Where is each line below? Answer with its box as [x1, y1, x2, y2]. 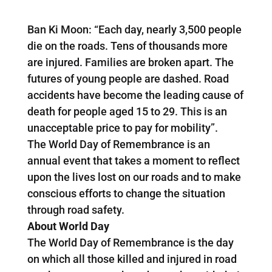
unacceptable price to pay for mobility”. [27, 121, 218, 134]
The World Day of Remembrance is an [27, 137, 210, 151]
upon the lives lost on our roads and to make [27, 170, 241, 183]
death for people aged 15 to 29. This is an [27, 104, 227, 118]
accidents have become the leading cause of [27, 88, 243, 101]
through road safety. [27, 203, 124, 216]
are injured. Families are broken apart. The [27, 55, 234, 69]
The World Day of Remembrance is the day [27, 236, 234, 249]
